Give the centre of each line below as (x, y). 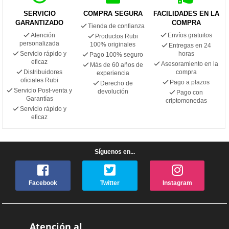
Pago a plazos (190, 82)
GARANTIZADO (40, 22)
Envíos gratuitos (190, 35)
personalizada (40, 43)
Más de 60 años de (116, 65)
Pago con (190, 92)
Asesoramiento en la (190, 64)
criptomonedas (186, 100)
